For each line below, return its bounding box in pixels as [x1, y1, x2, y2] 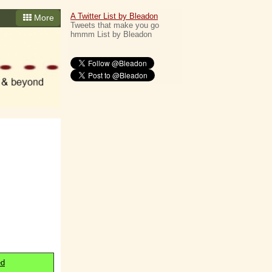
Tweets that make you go [70, 21, 159, 30]
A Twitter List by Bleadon [70, 12, 158, 21]
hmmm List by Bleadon [70, 30, 152, 39]
